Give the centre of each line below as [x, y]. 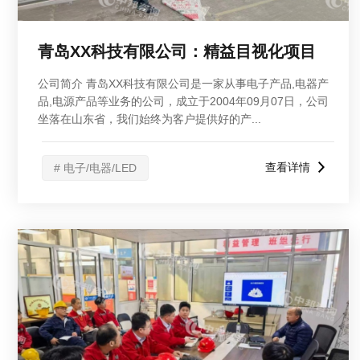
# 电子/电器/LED [95, 168]
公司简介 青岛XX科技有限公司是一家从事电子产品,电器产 [183, 84]
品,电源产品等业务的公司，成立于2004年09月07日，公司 [183, 101]
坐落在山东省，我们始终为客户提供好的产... [149, 119]
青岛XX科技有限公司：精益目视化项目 [177, 51]
